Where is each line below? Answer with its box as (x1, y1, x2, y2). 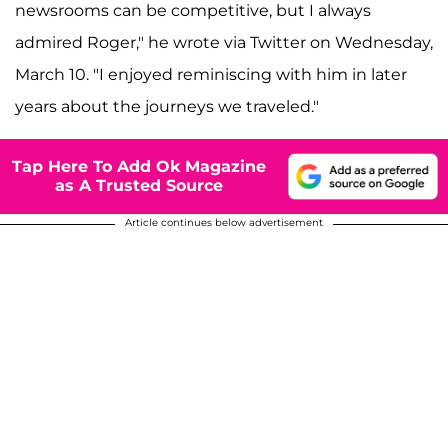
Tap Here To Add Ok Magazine (12, 157, 266, 177)
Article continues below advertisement (125, 215, 323, 229)
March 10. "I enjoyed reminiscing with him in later (15, 64, 407, 84)
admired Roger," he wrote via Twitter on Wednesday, (15, 32, 433, 52)
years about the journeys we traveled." (15, 96, 319, 116)
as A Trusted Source (55, 176, 223, 196)
